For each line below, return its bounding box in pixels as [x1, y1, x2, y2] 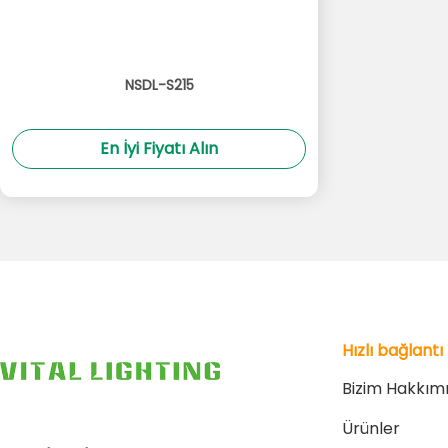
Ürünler [342, 417, 400, 440]
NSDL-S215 [124, 75, 194, 95]
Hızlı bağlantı [342, 339, 443, 362]
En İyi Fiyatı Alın [100, 137, 218, 160]
